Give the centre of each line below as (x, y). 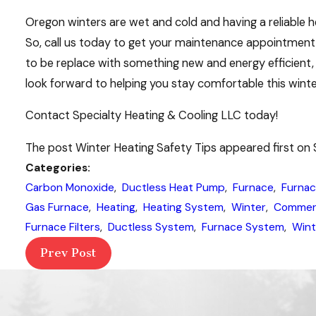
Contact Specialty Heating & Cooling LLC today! (151, 116)
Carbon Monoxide (69, 187)
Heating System (183, 207)
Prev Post (68, 253)
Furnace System (243, 227)
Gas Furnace (57, 207)
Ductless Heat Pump (173, 187)
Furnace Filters (62, 227)
